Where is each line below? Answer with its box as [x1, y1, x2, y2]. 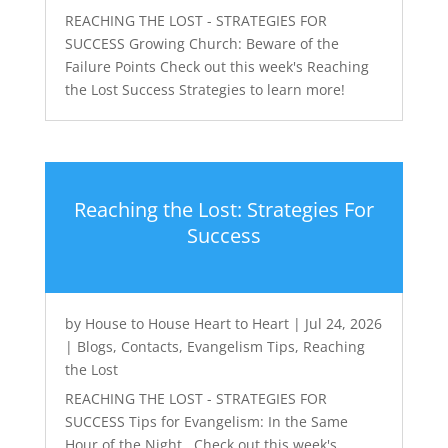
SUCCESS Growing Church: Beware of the [64, 34, 339, 53]
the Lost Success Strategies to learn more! [64, 80, 345, 99]
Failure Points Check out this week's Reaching [64, 57, 369, 76]
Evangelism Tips [186, 337, 295, 357]
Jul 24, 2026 [304, 314, 382, 334]
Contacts [120, 337, 179, 357]
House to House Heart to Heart [84, 314, 289, 334]
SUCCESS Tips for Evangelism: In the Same [64, 412, 348, 432]
